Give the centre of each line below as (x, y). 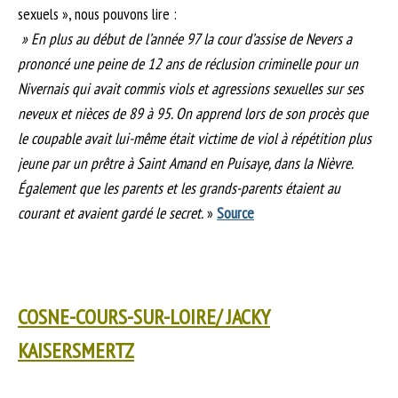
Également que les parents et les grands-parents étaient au (179, 188)
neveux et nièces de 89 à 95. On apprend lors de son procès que (193, 114)
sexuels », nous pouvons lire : (97, 14)
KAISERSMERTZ (76, 351)
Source (235, 213)
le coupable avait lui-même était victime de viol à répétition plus (195, 139)
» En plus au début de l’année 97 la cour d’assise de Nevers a (185, 39)
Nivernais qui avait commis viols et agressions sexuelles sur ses (191, 89)
